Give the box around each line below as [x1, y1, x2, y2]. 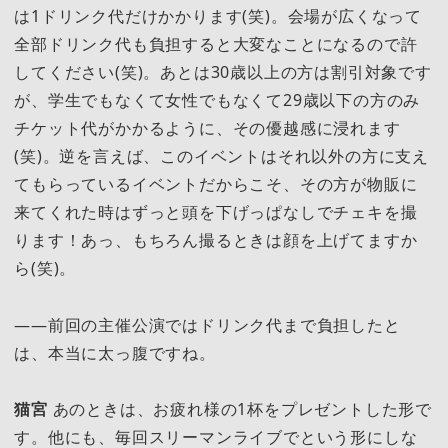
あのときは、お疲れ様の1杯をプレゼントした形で [47, 397, 432, 420]
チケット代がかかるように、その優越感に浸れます [14, 117, 401, 140]
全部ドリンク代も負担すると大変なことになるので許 [14, 33, 418, 56]
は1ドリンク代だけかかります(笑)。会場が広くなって [14, 5, 422, 28]
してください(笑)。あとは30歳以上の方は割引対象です [14, 61, 432, 84]
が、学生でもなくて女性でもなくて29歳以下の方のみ [14, 89, 421, 112]
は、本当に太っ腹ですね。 [14, 341, 216, 364]
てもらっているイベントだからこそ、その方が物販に [14, 173, 418, 196]
